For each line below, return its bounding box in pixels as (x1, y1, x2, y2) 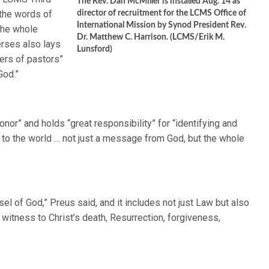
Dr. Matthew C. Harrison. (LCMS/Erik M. (77, 33, 225, 41)
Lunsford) (77, 45, 112, 53)
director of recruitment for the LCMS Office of (77, 9, 246, 17)
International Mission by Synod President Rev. (77, 21, 246, 29)
